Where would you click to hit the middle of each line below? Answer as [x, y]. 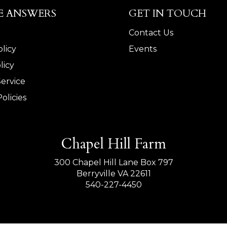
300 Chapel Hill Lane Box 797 [113, 163]
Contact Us [151, 33]
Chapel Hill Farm [113, 144]
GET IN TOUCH [167, 14]
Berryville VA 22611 [113, 174]
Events [143, 49]
